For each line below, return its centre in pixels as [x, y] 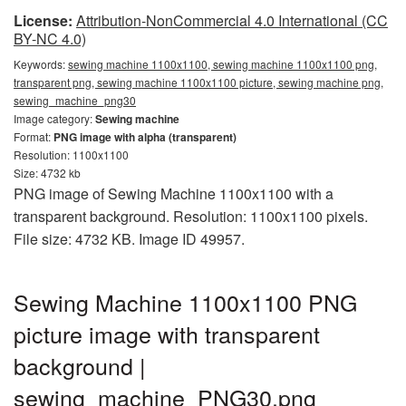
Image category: [54, 118]
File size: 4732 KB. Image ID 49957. [129, 239]
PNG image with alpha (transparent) [145, 137]
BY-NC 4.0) [50, 39]
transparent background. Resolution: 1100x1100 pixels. [191, 216]
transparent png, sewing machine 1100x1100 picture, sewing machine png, [198, 82]
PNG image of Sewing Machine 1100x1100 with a [174, 193]
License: [43, 20]
